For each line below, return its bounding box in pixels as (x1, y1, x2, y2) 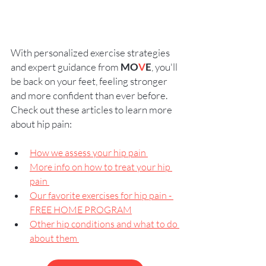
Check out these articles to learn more (11, 103, 174, 116)
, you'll (151, 61, 179, 74)
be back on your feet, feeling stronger (11, 75, 169, 88)
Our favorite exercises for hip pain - (30, 189, 173, 202)
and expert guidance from (11, 61, 121, 74)
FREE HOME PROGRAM (30, 204, 132, 216)
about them (30, 232, 79, 245)
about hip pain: (11, 118, 74, 131)
